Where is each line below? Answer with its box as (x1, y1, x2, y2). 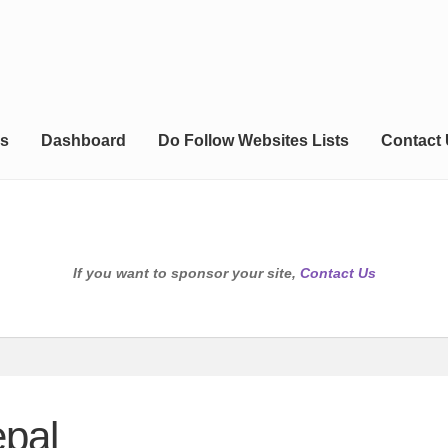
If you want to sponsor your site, (72, 265, 300, 282)
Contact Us (299, 265, 376, 282)
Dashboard (40, 132, 126, 150)
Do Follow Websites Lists (157, 132, 349, 150)
